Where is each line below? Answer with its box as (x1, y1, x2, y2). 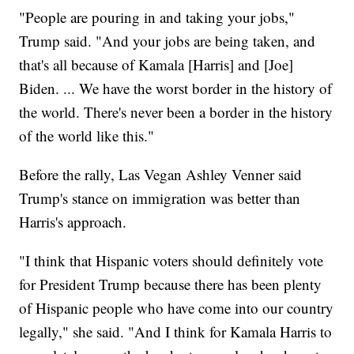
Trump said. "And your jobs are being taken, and (19, 30, 316, 51)
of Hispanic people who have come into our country (19, 297, 334, 318)
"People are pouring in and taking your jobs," (19, 6, 296, 27)
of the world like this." (19, 125, 155, 145)
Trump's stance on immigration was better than (19, 187, 301, 208)
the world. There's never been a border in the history (19, 101, 333, 122)
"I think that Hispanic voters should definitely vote (19, 250, 324, 270)
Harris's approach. (19, 211, 127, 232)
